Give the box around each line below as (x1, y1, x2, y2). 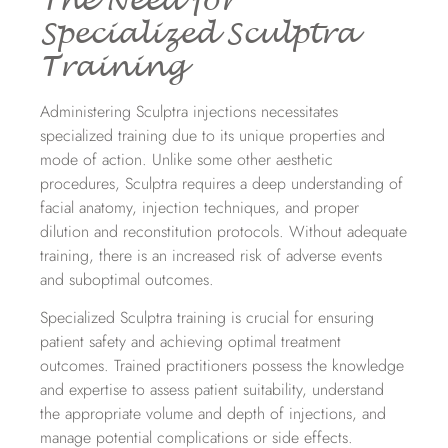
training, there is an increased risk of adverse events (40, 243, 382, 267)
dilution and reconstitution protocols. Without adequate (40, 219, 407, 243)
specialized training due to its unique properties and (40, 123, 385, 147)
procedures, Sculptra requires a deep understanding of (40, 171, 403, 195)
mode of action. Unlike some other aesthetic (40, 147, 333, 171)
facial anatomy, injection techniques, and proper (40, 195, 359, 219)
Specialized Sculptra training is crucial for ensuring (40, 306, 374, 330)
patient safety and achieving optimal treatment (40, 330, 341, 354)
